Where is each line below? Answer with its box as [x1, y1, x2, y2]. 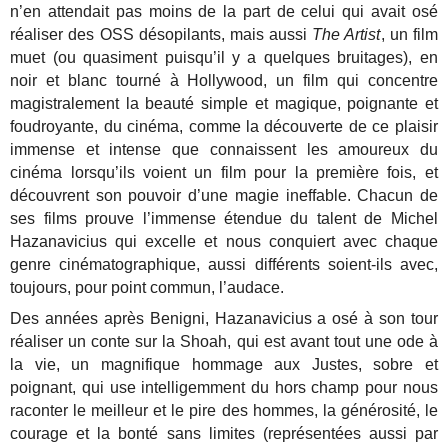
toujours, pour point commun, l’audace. [10, 278, 285, 296]
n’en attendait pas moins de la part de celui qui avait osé [10, 2, 438, 20]
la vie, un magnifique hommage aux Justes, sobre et [10, 355, 438, 373]
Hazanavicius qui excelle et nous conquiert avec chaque [10, 232, 438, 250]
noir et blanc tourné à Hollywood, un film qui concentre [10, 71, 438, 89]
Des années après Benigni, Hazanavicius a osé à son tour [10, 309, 438, 327]
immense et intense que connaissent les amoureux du [10, 140, 438, 158]
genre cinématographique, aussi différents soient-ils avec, [10, 255, 438, 273]
